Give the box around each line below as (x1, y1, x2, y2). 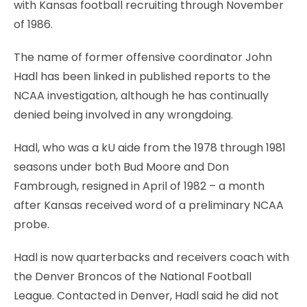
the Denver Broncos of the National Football (14, 268, 251, 284)
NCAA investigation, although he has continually (14, 87, 269, 103)
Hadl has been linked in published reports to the (14, 68, 271, 84)
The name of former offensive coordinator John (14, 49, 272, 65)
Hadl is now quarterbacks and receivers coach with (14, 249, 289, 265)
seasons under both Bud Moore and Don (14, 158, 229, 175)
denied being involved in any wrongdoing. (14, 106, 233, 123)
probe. (14, 216, 49, 232)
